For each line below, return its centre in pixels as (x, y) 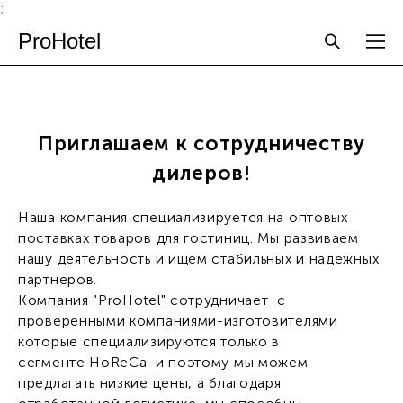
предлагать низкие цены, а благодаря (150, 383)
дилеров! (201, 173)
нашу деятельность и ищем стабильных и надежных (199, 259)
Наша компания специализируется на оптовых (183, 217)
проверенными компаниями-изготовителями (178, 321)
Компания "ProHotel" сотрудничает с (152, 300)
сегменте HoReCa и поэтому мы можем (163, 362)
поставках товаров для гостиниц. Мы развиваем (188, 238)
